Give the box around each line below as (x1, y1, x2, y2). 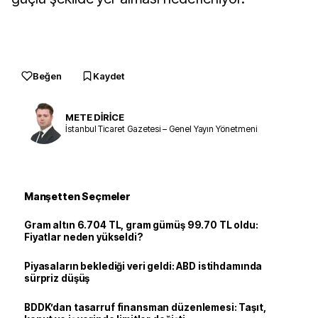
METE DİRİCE (65, 111, 124, 123)
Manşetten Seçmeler (24, 190, 131, 202)
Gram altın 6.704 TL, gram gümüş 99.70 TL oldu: (24, 219, 258, 231)
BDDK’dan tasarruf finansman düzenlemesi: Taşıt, (24, 302, 266, 313)
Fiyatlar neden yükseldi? (24, 231, 143, 243)
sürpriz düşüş (24, 273, 90, 284)
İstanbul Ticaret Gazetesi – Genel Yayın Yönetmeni (65, 123, 257, 134)
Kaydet (93, 70, 124, 82)
